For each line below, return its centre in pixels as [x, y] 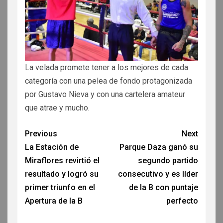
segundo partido [168, 160]
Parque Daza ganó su [159, 147]
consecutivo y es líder [158, 174]
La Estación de [52, 147]
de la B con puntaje [164, 187]
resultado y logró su [62, 174]
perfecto [182, 201]
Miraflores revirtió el [62, 160]
